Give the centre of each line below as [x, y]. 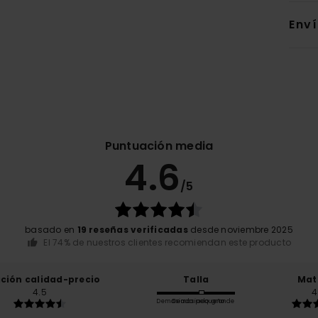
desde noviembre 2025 [240, 230]
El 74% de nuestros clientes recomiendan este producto [168, 243]
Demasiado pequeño [191, 301]
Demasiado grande [204, 301]
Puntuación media [159, 146]
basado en [51, 230]
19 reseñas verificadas [132, 230]
